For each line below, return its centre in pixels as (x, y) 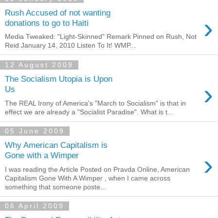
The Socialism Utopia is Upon (59, 79)
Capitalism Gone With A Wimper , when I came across (88, 178)
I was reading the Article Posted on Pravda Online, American (97, 169)
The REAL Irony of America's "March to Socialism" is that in (95, 103)
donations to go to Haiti (47, 23)
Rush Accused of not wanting (58, 12)
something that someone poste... (55, 187)
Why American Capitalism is (56, 145)
